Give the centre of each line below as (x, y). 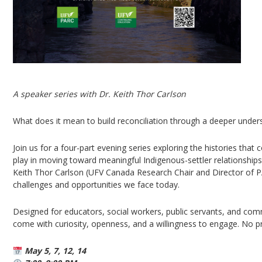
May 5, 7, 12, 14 (54, 251)
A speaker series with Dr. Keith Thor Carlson (100, 94)
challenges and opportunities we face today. (96, 185)
